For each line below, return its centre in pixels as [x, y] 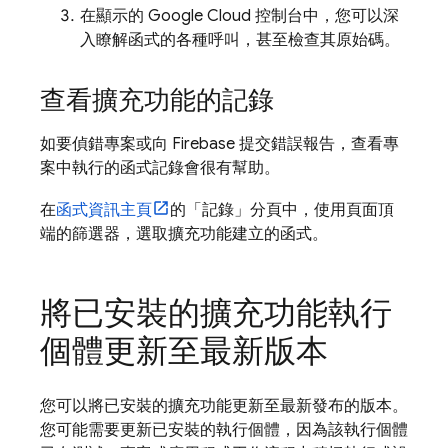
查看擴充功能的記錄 [157, 100]
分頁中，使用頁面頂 [322, 210]
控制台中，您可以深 [325, 16]
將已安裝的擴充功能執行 [216, 313]
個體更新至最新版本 [184, 351]
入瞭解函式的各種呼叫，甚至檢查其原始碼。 [240, 40]
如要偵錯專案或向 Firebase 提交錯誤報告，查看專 [219, 144]
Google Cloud [199, 16]
